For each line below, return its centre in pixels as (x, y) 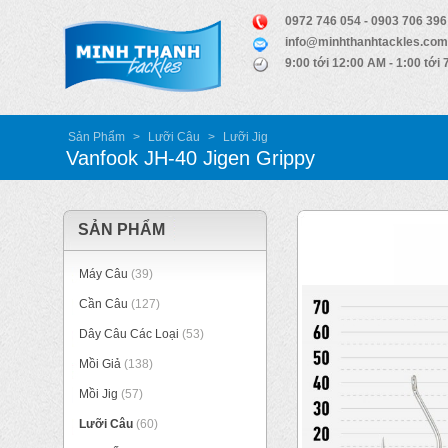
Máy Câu (103, 274)
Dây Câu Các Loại (129, 334)
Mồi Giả (100, 364)
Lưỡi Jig (245, 137)
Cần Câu (103, 304)
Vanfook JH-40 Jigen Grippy (190, 158)
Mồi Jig (98, 394)
